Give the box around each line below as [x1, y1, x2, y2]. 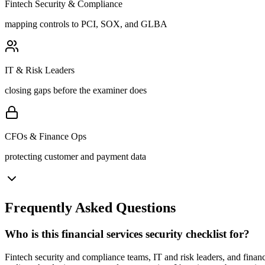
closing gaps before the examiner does [5, 85, 147, 96]
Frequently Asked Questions [5, 199, 176, 215]
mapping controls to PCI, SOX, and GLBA [5, 19, 167, 30]
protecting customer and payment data [5, 151, 146, 162]
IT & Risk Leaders [5, 65, 75, 76]
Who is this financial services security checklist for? [5, 227, 250, 240]
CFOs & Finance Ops [5, 131, 86, 142]
